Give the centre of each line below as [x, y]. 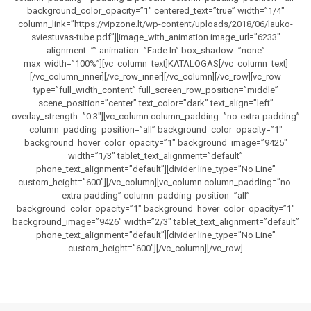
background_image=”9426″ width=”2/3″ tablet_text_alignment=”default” [155, 221]
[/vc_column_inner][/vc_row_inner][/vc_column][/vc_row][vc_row [155, 76]
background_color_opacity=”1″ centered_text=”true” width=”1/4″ [155, 10]
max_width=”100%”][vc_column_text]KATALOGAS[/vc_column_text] [155, 63]
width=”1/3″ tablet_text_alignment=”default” [155, 155]
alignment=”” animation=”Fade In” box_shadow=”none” [155, 50]
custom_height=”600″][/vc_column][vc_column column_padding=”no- [155, 182]
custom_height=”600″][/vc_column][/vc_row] [155, 248]
